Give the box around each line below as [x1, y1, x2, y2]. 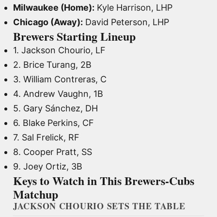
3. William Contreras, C [13, 74, 107, 84]
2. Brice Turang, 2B [13, 59, 92, 70]
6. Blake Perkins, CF [13, 117, 94, 128]
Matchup [13, 185, 58, 202]
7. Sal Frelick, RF [13, 132, 79, 142]
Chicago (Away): [13, 16, 83, 27]
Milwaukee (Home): [13, 2, 94, 13]
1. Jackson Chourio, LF [13, 45, 106, 55]
